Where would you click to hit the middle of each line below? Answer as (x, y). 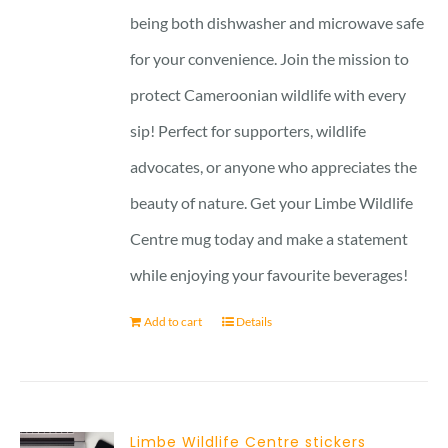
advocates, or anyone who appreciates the (274, 166)
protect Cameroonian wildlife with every (268, 94)
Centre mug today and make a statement (269, 238)
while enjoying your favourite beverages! (269, 274)
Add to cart (173, 321)
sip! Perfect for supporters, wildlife (248, 130)
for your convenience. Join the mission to (270, 58)
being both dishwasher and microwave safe (277, 22)
